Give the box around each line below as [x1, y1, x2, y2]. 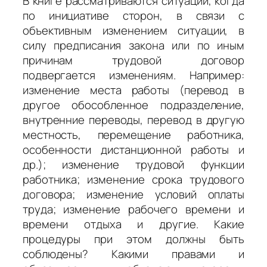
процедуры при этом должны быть [23, 231, 244, 247]
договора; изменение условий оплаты [23, 187, 244, 203]
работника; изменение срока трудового [23, 172, 244, 188]
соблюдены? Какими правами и [23, 246, 244, 262]
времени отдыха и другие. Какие [23, 216, 244, 232]
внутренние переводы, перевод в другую [23, 112, 244, 128]
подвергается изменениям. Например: [23, 67, 244, 83]
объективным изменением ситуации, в [23, 23, 244, 39]
